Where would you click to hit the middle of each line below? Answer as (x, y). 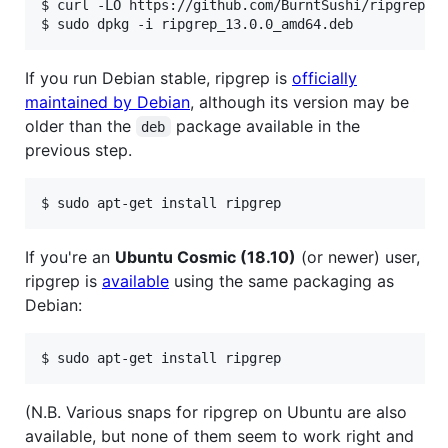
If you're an (70, 256)
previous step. (78, 149)
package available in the (267, 125)
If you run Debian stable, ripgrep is (158, 77)
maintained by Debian (107, 101)
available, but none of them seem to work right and (219, 435)
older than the (80, 125)
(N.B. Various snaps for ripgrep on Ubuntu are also (216, 411)
